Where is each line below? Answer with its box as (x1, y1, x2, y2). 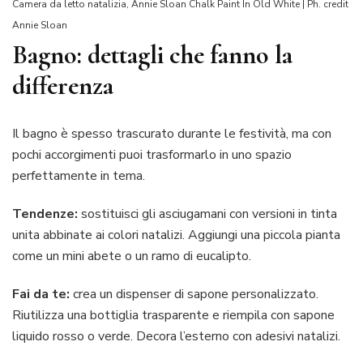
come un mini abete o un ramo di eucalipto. (12, 246, 251, 265)
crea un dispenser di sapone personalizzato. (70, 284, 318, 303)
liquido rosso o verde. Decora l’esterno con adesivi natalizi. (12, 327, 340, 345)
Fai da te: (12, 284, 70, 303)
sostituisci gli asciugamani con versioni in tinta (78, 204, 337, 223)
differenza (12, 70, 113, 102)
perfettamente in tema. (12, 166, 145, 185)
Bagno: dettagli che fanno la (12, 39, 293, 71)
